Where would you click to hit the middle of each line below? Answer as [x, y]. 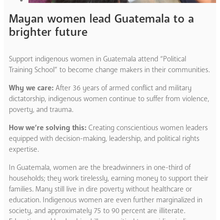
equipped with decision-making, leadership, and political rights [104, 138]
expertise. [24, 149]
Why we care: [32, 88]
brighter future [48, 32]
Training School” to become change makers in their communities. [109, 69]
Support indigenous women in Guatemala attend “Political [97, 59]
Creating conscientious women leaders [147, 127]
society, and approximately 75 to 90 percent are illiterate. [97, 210]
